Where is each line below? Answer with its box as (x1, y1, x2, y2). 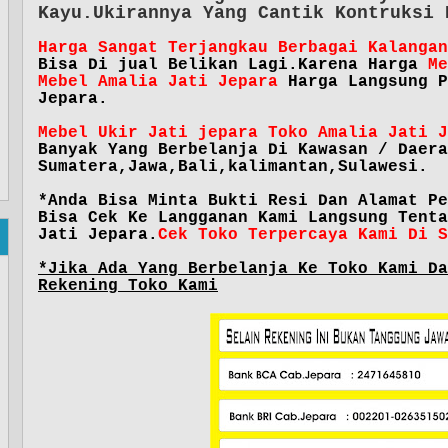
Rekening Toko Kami (38, 277, 218, 295)
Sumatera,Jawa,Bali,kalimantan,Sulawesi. (38, 158, 428, 176)
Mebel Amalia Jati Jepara (38, 73, 278, 91)
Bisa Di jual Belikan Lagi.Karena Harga (38, 56, 428, 74)
